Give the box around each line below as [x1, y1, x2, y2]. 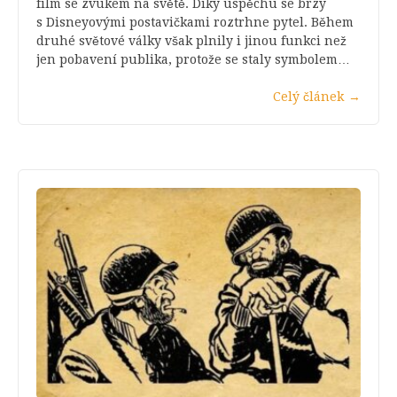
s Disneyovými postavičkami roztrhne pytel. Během [36, 15, 354, 30]
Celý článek [273, 90, 344, 105]
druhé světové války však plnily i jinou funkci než [36, 34, 346, 49]
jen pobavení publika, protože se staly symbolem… [36, 52, 350, 67]
